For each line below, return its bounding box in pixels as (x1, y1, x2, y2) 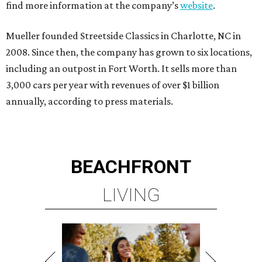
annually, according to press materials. (6, 95, 173, 107)
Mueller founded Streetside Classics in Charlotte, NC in (6, 29, 241, 42)
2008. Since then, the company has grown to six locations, (6, 46, 252, 58)
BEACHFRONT (71, 155, 191, 178)
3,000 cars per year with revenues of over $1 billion (6, 78, 219, 91)
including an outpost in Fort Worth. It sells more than (6, 62, 237, 74)
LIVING (102, 183, 160, 206)
